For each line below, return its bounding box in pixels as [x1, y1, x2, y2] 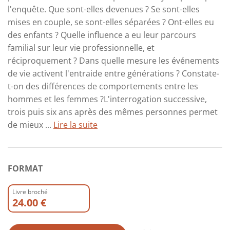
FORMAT [8, 162, 43, 174]
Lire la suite [53, 119, 98, 130]
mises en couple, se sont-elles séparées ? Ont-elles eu [8, 16, 214, 28]
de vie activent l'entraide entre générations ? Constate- [8, 67, 219, 79]
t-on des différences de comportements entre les [8, 80, 198, 92]
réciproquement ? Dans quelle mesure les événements [8, 54, 219, 66]
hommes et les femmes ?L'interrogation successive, [8, 93, 207, 105]
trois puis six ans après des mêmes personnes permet [8, 106, 218, 118]
